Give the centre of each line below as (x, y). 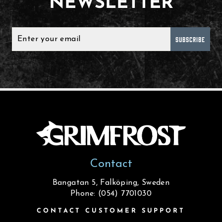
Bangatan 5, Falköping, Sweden (111, 183)
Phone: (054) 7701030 (111, 194)
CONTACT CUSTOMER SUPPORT (111, 211)
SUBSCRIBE (190, 39)
